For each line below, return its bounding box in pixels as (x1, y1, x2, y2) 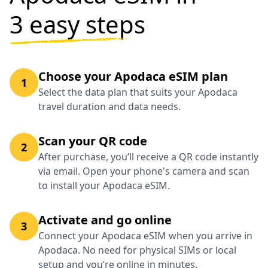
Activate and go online (38, 212, 172, 229)
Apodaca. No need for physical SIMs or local (38, 243, 236, 257)
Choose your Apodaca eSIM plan (38, 68, 228, 85)
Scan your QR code (38, 133, 147, 150)
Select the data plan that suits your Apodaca (38, 86, 237, 99)
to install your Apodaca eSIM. (38, 179, 170, 193)
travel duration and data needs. (38, 100, 181, 114)
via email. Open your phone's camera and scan (38, 165, 249, 178)
